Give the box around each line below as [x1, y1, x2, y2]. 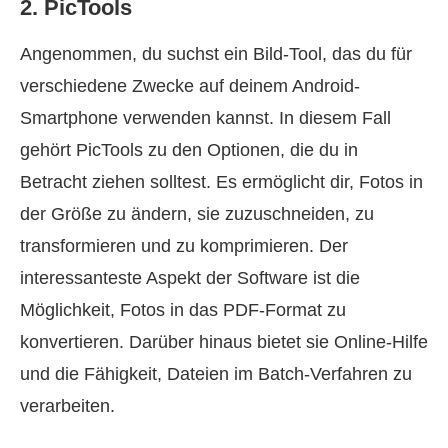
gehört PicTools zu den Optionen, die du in [20, 140, 358, 160]
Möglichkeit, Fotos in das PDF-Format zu [20, 300, 346, 320]
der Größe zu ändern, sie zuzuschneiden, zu [20, 204, 374, 224]
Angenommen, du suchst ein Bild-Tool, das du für [20, 44, 412, 64]
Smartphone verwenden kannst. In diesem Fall [20, 108, 391, 128]
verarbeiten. [20, 396, 115, 416]
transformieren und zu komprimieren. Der [20, 236, 348, 256]
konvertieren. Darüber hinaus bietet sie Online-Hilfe [20, 332, 428, 352]
